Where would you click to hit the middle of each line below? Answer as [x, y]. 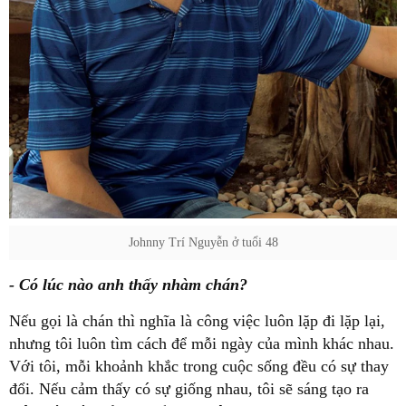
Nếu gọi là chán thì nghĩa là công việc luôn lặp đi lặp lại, [197, 321]
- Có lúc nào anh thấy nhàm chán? [128, 285]
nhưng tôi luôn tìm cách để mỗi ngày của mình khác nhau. [202, 343]
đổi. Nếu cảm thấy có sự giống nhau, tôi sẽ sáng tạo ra [189, 389]
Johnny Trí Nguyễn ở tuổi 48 [203, 242]
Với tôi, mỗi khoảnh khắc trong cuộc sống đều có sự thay [199, 366]
